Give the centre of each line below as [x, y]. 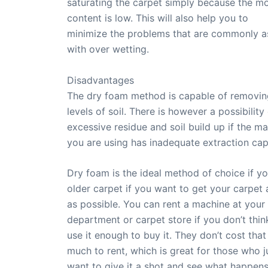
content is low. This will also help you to [158, 18]
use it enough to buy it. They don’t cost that [167, 235]
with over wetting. [108, 49]
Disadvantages [100, 80]
